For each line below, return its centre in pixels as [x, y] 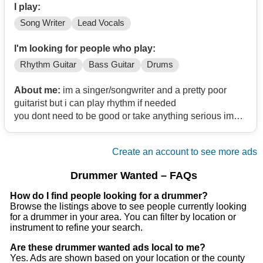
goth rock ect [41, 168]
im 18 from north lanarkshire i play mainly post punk [121, 155]
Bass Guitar [112, 65]
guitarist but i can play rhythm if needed [96, 103]
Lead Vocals [101, 23]
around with [40, 142]
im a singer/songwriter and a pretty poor [144, 90]
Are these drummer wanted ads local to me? [108, 248]
